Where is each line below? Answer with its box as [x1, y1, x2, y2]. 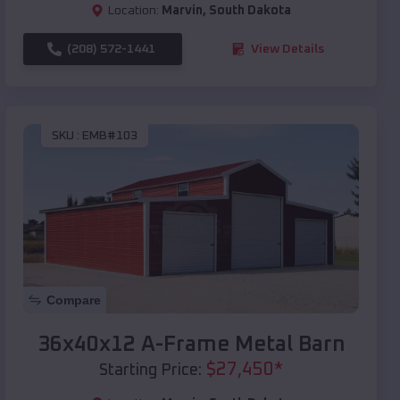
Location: [108, 4, 159, 17]
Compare [46, 292, 101, 307]
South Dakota [209, 4, 291, 17]
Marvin [162, 4, 203, 17]
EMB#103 [82, 129, 137, 143]
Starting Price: [99, 362, 202, 379]
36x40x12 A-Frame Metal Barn [37, 333, 346, 355]
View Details [251, 42, 324, 55]
